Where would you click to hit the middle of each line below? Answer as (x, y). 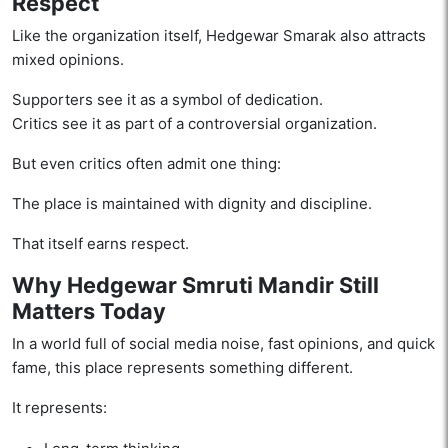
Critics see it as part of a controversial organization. (194, 124)
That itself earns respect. (100, 244)
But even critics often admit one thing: (146, 164)
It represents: (59, 408)
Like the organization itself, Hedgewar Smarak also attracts (219, 36)
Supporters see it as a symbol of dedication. (167, 100)
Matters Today (89, 311)
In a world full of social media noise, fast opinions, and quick (223, 344)
